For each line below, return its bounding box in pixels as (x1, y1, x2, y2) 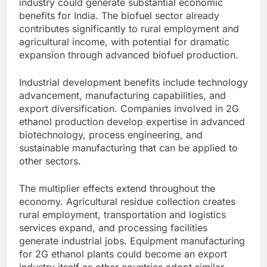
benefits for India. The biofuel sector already (19, 10, 219, 22)
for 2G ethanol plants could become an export (19, 248, 227, 260)
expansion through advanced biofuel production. (19, 49, 238, 61)
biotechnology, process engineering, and (19, 129, 203, 141)
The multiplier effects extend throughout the (19, 182, 215, 195)
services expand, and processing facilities (19, 222, 207, 234)
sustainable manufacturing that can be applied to (19, 142, 238, 154)
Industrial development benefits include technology (19, 76, 248, 89)
